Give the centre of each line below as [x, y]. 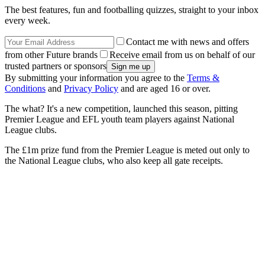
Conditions [25, 89]
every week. [28, 21]
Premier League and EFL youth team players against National [119, 119]
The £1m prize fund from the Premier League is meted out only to [127, 150]
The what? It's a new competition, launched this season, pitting [121, 109]
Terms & [203, 78]
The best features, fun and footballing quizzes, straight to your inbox [132, 10]
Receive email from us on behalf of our [182, 55]
